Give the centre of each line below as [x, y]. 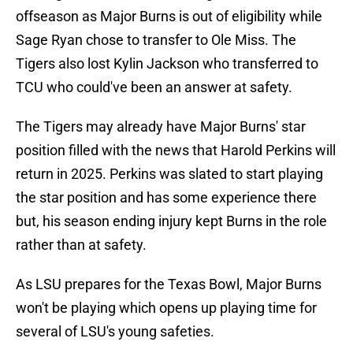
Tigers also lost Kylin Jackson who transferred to [167, 64]
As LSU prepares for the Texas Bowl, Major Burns [169, 284]
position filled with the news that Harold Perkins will [176, 150]
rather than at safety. [81, 245]
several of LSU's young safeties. [115, 332]
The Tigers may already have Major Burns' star [161, 127]
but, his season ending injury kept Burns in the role [171, 221]
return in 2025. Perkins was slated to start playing [169, 174]
